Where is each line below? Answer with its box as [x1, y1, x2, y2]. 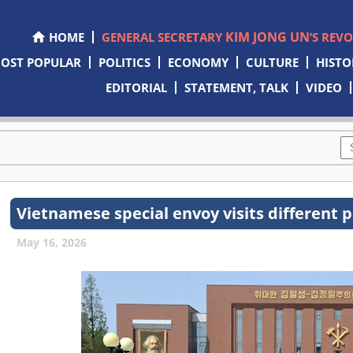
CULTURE [245, 54, 299, 70]
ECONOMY [167, 54, 229, 70]
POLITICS [98, 54, 150, 70]
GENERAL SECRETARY [101, 29, 225, 45]
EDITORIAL [106, 80, 168, 95]
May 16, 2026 [17, 235, 87, 250]
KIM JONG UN [225, 28, 310, 46]
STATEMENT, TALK [184, 80, 289, 95]
